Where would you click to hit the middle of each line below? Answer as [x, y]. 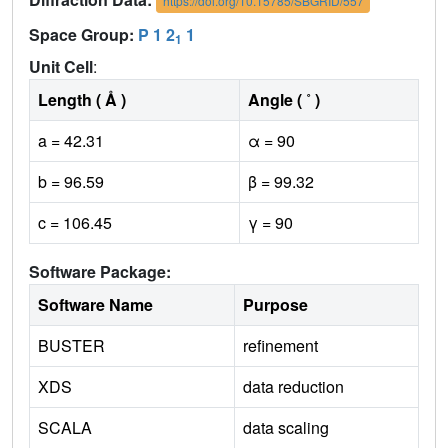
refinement [280, 346]
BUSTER [71, 346]
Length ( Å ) [82, 100]
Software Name [95, 305]
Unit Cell [61, 67]
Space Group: [83, 35]
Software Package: [100, 272]
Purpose [275, 305]
